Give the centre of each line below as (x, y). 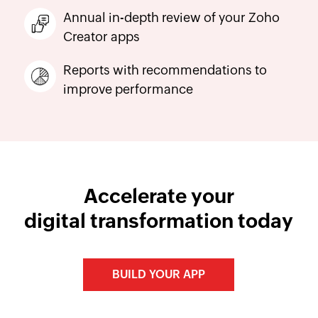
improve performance (128, 89)
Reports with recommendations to (165, 70)
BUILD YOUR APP (159, 274)
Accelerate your (159, 196)
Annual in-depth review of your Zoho (171, 17)
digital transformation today (159, 220)
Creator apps (101, 36)
